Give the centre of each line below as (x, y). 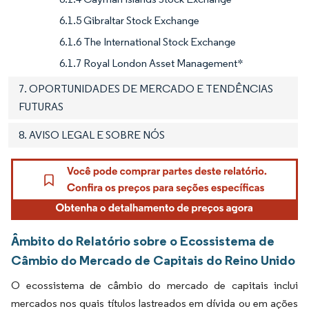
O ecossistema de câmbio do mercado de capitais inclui (154, 286)
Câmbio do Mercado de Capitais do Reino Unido (153, 260)
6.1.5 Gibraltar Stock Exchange (129, 20)
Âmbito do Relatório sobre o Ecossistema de (143, 241)
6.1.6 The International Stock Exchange (148, 41)
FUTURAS (41, 106)
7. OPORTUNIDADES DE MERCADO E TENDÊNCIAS (146, 88)
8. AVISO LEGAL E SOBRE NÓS (92, 134)
